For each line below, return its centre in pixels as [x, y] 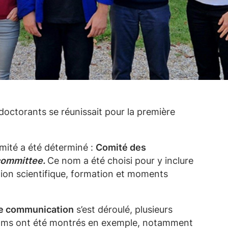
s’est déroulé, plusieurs [123, 209]
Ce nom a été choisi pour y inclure [120, 161]
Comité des [121, 147]
